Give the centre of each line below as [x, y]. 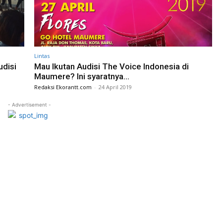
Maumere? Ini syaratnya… [82, 76]
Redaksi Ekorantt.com [63, 87]
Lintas [42, 55]
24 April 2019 [115, 87]
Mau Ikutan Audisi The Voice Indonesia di [111, 66]
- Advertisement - [29, 104]
